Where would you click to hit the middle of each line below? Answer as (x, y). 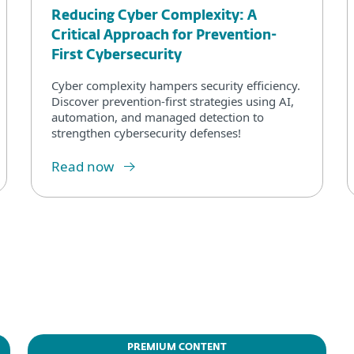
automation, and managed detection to (158, 117)
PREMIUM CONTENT (177, 347)
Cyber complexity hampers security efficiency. (176, 85)
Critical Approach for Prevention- (164, 36)
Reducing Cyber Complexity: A (154, 16)
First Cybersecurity (117, 55)
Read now (83, 166)
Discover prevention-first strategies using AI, (173, 101)
